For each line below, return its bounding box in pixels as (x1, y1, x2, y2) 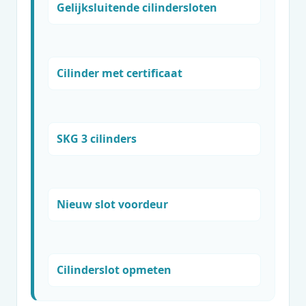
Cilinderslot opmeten (57, 262, 171, 277)
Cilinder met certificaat (57, 66, 182, 81)
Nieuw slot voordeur (57, 197, 168, 212)
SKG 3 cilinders (57, 131, 137, 146)
